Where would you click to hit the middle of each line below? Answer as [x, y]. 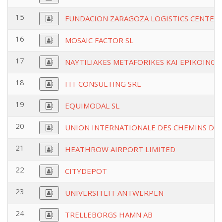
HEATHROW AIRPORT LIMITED [120, 149]
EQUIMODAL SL [92, 106]
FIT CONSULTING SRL [103, 84]
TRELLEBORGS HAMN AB [109, 215]
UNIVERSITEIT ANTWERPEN [114, 193]
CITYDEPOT [86, 171]
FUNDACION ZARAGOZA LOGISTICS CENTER [142, 18]
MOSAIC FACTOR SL [99, 40]
